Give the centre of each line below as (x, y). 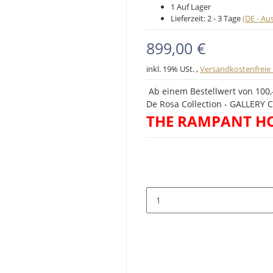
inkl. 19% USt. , (173, 69)
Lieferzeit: (189, 18)
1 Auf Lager (191, 7)
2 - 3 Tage (225, 18)
